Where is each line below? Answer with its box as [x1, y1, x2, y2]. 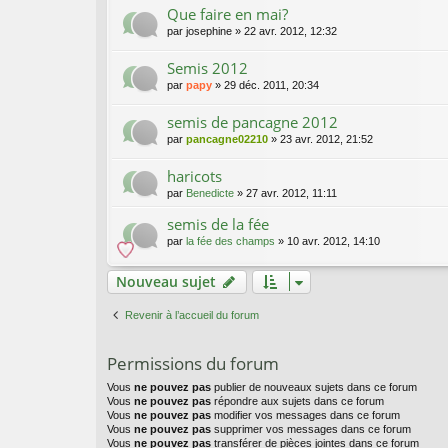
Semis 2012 [167, 58, 248, 79]
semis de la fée [167, 214, 269, 235]
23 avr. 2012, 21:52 [280, 133, 373, 146]
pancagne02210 [186, 133, 268, 146]
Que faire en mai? [167, 4, 288, 25]
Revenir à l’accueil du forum [125, 308, 259, 321]
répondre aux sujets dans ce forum [211, 394, 384, 407]
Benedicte [186, 187, 234, 200]
